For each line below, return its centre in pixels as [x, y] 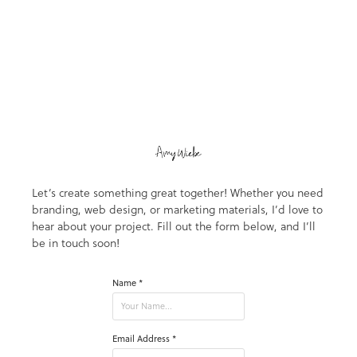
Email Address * [145, 339]
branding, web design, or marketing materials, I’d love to [177, 210]
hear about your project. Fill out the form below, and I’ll [174, 227]
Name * [128, 283]
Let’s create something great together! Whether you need [178, 193]
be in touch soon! [76, 243]
